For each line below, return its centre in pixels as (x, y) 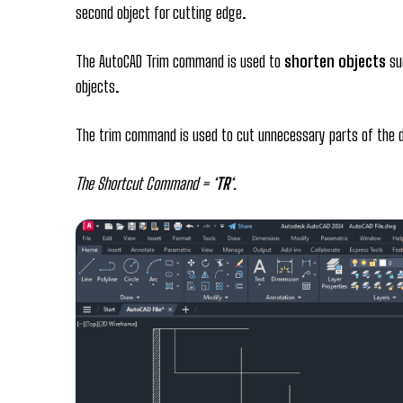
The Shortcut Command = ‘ (146, 184)
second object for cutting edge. (161, 13)
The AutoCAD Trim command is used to (180, 62)
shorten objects (335, 62)
